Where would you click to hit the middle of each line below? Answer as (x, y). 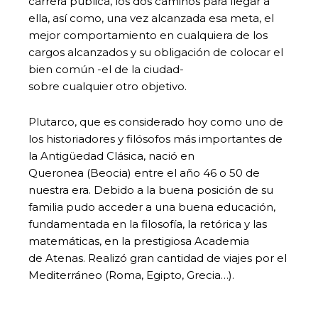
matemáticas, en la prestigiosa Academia (139, 241)
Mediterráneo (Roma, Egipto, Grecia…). (131, 275)
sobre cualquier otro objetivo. (108, 87)
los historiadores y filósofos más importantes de (155, 139)
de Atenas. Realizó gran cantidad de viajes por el (158, 258)
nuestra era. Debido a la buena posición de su (151, 190)
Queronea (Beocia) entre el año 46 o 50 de (144, 173)
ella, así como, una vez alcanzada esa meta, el (151, 18)
